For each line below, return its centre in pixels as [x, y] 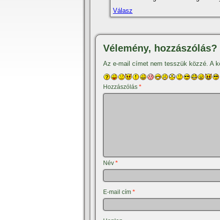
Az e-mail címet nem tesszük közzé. [156, 64]
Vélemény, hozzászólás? [160, 48]
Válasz [123, 11]
